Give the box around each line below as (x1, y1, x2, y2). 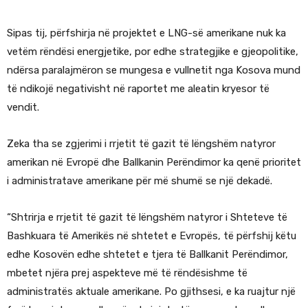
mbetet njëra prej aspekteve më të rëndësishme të (7, 267, 247, 280)
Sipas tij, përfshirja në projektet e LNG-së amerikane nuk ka (7, 27, 286, 40)
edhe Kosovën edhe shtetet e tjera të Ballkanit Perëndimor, (7, 248, 288, 261)
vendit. (7, 101, 39, 114)
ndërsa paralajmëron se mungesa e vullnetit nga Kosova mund (7, 64, 300, 77)
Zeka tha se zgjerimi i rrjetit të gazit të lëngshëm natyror (7, 137, 276, 151)
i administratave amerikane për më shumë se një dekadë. (7, 175, 272, 188)
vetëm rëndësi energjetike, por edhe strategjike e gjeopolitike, (7, 45, 298, 58)
